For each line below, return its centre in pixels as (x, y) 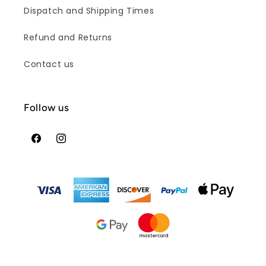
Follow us (47, 107)
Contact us (49, 64)
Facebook (51, 145)
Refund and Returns (68, 37)
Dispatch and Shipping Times (89, 11)
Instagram (78, 145)
